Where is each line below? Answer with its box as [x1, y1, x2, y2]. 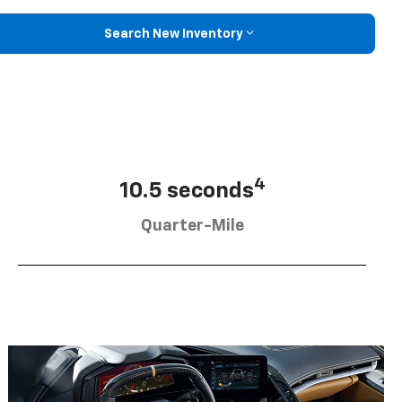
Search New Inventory [103, 27, 243, 40]
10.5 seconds [118, 179, 254, 202]
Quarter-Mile [140, 217, 244, 234]
